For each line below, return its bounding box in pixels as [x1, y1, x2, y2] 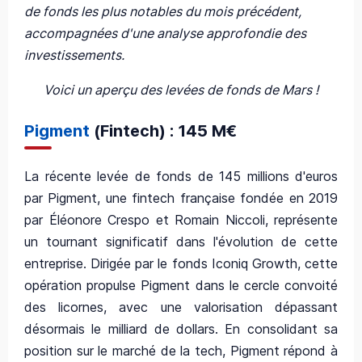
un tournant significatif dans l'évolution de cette [24, 233, 338, 250]
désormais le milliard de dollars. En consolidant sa [24, 320, 338, 337]
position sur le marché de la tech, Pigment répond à [24, 342, 338, 359]
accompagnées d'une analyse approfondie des [24, 24, 306, 41]
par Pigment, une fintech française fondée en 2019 [24, 189, 338, 206]
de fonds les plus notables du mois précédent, [24, 2, 301, 19]
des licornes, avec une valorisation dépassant [24, 298, 338, 315]
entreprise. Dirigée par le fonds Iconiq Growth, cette [24, 255, 338, 271]
